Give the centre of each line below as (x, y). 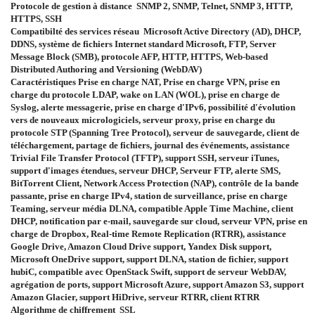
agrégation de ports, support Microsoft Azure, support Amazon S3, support (157, 285)
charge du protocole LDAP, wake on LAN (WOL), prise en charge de (145, 95)
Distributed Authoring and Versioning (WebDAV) (106, 70)
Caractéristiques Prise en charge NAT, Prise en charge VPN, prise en (145, 82)
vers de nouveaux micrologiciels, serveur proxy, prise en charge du (143, 120)
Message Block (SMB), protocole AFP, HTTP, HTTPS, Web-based (139, 57)
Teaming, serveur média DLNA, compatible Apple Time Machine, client (152, 209)
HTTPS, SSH (36, 19)
